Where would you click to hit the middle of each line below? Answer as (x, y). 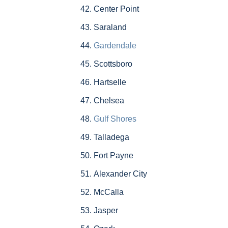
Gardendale (115, 46)
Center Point (116, 9)
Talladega (111, 137)
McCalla (108, 192)
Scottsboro (113, 64)
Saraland (110, 27)
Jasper (106, 211)
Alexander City (120, 174)
